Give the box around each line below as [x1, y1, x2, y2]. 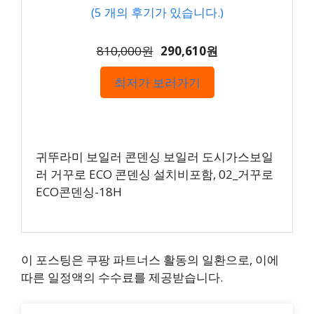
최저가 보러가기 [114, 74, 200, 90]
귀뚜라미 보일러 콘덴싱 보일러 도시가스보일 [36, 148, 273, 165]
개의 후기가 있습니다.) [101, 4, 224, 20]
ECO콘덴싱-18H [36, 183, 122, 200]
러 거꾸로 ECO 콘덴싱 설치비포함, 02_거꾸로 [36, 165, 273, 182]
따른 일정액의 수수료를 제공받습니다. [21, 268, 223, 285]
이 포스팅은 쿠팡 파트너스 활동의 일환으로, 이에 [21, 251, 279, 268]
